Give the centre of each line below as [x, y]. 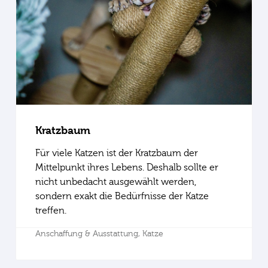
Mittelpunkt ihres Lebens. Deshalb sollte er [127, 167]
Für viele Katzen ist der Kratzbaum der [116, 153]
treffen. [51, 210]
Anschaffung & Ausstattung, [89, 234]
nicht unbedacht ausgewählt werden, [115, 182]
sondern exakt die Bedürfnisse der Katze [122, 196]
